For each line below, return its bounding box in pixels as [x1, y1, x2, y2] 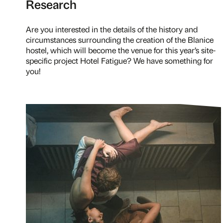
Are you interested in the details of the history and [26, 24, 198, 34]
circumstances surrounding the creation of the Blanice [26, 34, 214, 45]
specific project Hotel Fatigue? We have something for [26, 55, 213, 66]
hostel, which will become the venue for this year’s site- [26, 45, 216, 55]
